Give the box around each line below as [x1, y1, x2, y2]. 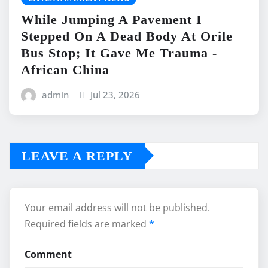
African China [21, 62, 109, 77]
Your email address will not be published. [25, 200, 210, 214]
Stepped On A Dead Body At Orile [21, 28, 233, 44]
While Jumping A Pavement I [21, 11, 202, 27]
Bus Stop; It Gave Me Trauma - [21, 45, 217, 60]
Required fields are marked [25, 217, 149, 230]
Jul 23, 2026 [90, 88, 141, 100]
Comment [25, 247, 72, 261]
